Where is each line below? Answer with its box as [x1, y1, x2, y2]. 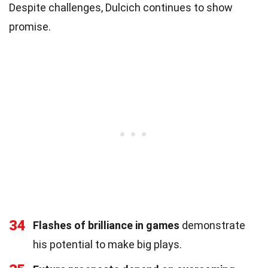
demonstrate [179, 218, 245, 232]
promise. [9, 20, 51, 33]
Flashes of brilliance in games [33, 218, 179, 232]
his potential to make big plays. [33, 237, 182, 251]
